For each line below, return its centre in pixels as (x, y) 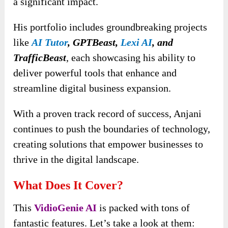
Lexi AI (137, 42)
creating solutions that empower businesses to (108, 144)
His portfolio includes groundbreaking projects (110, 27)
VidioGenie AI (66, 207)
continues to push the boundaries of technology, (112, 129)
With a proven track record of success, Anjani (108, 113)
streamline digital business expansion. (92, 88)
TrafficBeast (40, 57)
